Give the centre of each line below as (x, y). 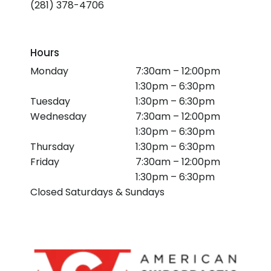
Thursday (53, 147)
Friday (45, 162)
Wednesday (59, 116)
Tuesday (51, 101)
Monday (50, 71)
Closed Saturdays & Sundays (98, 192)
